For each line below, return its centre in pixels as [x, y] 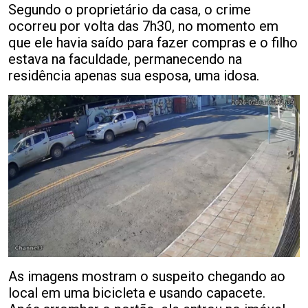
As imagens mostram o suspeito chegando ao [147, 276]
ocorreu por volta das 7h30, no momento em [143, 26]
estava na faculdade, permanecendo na [125, 59]
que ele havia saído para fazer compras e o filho [153, 42]
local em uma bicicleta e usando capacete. [137, 293]
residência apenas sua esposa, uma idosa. [134, 75]
